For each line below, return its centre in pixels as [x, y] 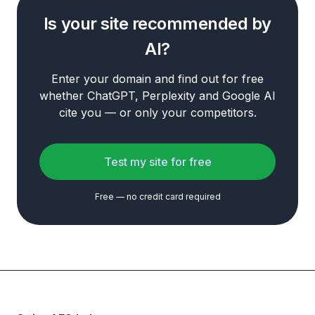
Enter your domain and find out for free [157, 79]
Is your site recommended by [157, 24]
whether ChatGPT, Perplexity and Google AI [157, 96]
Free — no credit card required [157, 197]
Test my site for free [157, 162]
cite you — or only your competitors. [157, 112]
